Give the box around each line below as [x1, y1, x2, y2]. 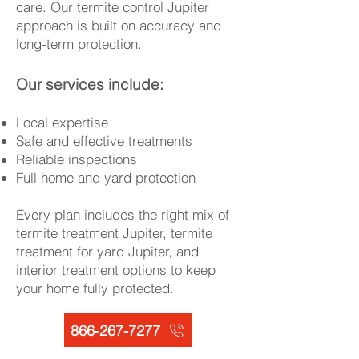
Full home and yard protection [16, 169, 196, 186]
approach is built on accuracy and [16, 17, 221, 34]
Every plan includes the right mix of [16, 206, 229, 223]
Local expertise [16, 114, 108, 131]
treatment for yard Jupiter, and [16, 243, 199, 260]
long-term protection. [16, 35, 142, 52]
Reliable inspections [16, 151, 137, 167]
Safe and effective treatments [16, 132, 192, 149]
